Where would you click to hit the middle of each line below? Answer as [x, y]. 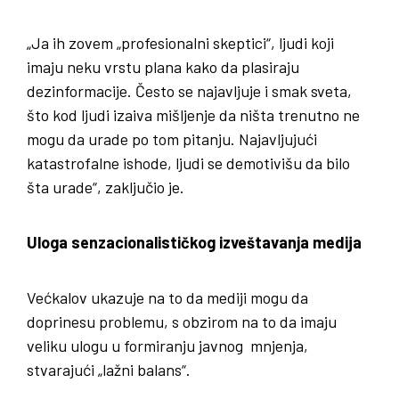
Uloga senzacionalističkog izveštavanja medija [194, 242]
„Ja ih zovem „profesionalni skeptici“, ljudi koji [180, 42]
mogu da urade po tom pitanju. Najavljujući [172, 138]
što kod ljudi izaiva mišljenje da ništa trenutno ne [193, 114]
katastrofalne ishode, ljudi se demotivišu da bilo [188, 163]
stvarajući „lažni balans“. [109, 369]
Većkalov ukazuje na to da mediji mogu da [167, 297]
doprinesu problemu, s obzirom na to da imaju [182, 321]
